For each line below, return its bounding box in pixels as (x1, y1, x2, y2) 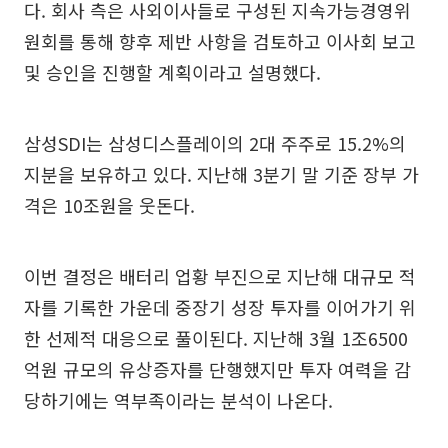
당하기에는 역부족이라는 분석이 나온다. (24, 387, 333, 413)
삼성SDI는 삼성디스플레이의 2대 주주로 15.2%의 (24, 130, 406, 156)
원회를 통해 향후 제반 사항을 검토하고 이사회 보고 (24, 28, 416, 54)
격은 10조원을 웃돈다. (24, 192, 195, 218)
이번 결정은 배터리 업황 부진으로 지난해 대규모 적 (24, 263, 416, 289)
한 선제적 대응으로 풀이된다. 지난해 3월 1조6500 (24, 325, 408, 351)
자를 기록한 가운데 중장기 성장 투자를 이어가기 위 (24, 294, 416, 320)
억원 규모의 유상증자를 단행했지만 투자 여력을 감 (24, 356, 411, 382)
